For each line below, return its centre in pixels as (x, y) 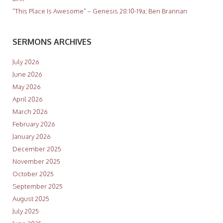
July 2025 (25, 211)
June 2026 (27, 74)
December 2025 (37, 149)
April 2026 (27, 99)
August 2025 (31, 198)
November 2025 (36, 161)
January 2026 (31, 136)
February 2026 (34, 124)
